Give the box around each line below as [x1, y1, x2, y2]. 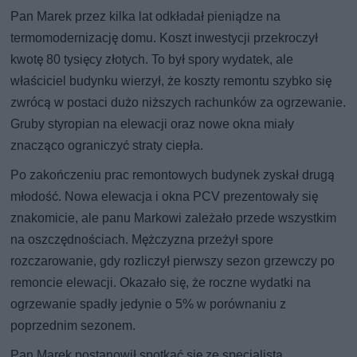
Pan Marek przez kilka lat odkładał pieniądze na [10, 9, 281, 25]
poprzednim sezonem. [10, 318, 136, 334]
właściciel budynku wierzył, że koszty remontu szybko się [10, 73, 332, 89]
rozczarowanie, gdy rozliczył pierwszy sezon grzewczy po [10, 253, 335, 269]
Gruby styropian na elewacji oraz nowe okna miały [10, 116, 295, 132]
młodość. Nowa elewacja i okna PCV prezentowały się [10, 189, 319, 205]
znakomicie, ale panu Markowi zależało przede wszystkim [10, 210, 337, 226]
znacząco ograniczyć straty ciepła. [10, 138, 204, 154]
